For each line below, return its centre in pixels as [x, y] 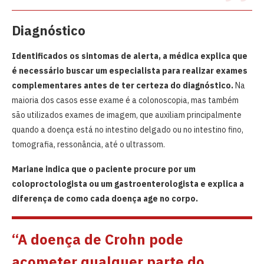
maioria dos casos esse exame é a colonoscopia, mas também [125, 100]
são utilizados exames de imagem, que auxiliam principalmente [127, 115]
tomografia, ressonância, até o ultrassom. [89, 144]
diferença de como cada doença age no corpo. [105, 198]
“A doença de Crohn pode [98, 239]
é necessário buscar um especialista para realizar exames [130, 70]
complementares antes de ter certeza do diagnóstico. [123, 85]
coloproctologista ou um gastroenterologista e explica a [128, 184]
